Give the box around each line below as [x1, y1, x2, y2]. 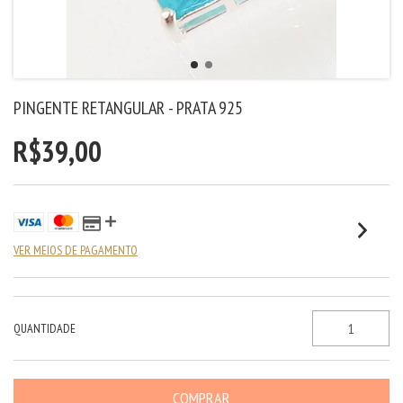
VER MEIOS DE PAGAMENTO [13, 242, 138, 258]
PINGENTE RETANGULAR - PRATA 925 [13, 96, 243, 120]
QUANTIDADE [13, 320, 76, 336]
